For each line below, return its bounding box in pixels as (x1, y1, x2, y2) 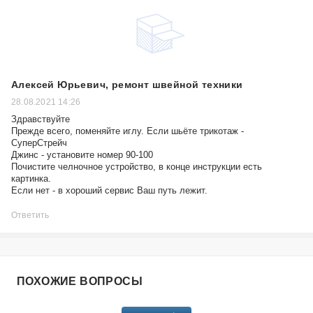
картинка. (11, 173, 51, 184)
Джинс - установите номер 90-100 (11, 150, 153, 160)
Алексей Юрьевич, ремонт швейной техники (11, 79, 243, 90)
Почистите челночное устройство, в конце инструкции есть (11, 161, 262, 172)
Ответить (11, 210, 50, 220)
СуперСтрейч (11, 138, 67, 148)
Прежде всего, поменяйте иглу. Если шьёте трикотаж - (11, 126, 244, 136)
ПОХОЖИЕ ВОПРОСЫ (17, 275, 143, 287)
